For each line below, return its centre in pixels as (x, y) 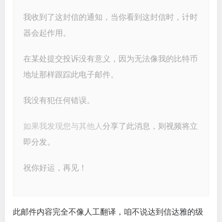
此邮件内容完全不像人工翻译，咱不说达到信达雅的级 (108, 212)
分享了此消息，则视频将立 (150, 126)
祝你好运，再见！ (55, 168)
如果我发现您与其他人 (63, 126)
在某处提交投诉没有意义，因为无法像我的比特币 (111, 59)
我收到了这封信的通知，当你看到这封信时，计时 (111, 17)
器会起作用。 (47, 33)
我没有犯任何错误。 (59, 101)
